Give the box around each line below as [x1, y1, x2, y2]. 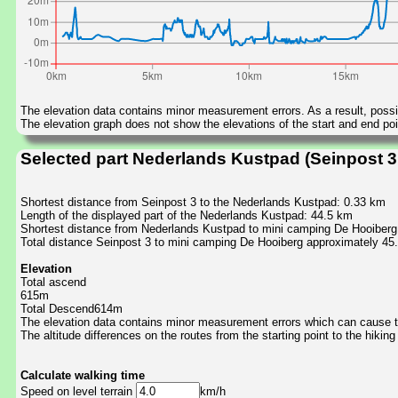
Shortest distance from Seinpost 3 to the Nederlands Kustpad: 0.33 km [20, 195, 386, 210]
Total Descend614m [20, 302, 123, 316]
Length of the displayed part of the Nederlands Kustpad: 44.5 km [20, 209, 353, 223]
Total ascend [20, 275, 86, 290]
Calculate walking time [20, 369, 145, 383]
